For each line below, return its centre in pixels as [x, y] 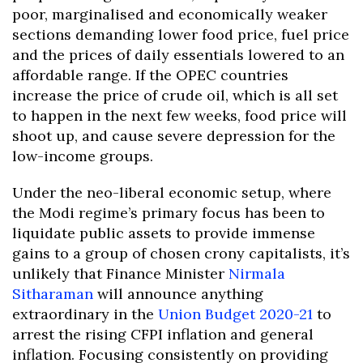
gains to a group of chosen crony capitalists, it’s [181, 253]
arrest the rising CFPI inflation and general [163, 334]
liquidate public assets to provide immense [164, 233]
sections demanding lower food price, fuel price [181, 34]
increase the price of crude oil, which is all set [175, 95]
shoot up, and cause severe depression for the [174, 135]
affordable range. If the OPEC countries [150, 75]
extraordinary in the [85, 314]
